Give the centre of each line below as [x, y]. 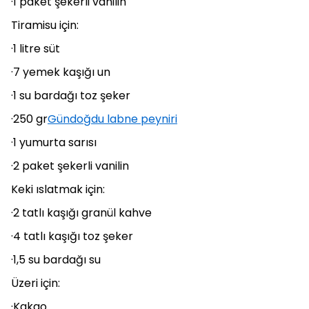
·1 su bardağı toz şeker [71, 96]
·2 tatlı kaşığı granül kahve [81, 213]
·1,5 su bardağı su [56, 260]
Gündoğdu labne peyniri [112, 119]
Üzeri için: [36, 283]
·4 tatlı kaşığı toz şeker [72, 236]
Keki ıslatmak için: [58, 189]
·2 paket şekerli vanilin [70, 166]
